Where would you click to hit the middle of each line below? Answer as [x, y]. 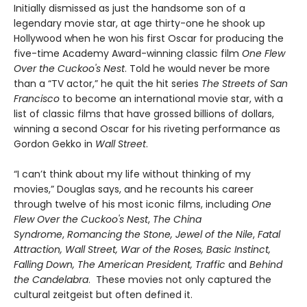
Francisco [37, 98]
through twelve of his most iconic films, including [133, 204]
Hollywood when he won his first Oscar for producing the [149, 38]
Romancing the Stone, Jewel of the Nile [160, 234]
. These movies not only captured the [180, 279]
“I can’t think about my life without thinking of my [132, 174]
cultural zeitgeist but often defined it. [105, 294]
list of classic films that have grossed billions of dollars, [144, 113]
